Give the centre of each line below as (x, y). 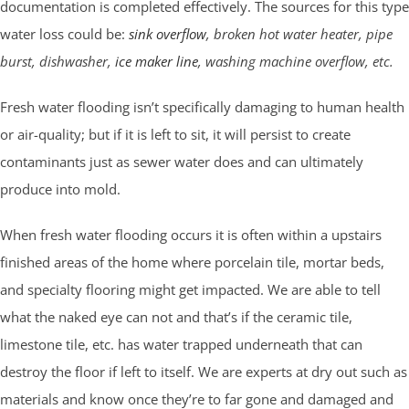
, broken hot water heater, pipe (299, 33)
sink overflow (168, 33)
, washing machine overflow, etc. (296, 61)
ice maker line (157, 61)
